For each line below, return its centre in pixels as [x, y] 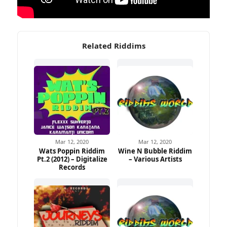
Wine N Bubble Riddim [155, 151]
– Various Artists [155, 159]
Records [72, 167]
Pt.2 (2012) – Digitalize [72, 159]
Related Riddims [113, 46]
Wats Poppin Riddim [72, 151]
